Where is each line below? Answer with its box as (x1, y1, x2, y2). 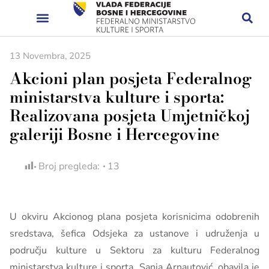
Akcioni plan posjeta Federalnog (10, 67, 252, 90)
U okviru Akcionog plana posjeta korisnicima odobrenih (10, 210, 259, 223)
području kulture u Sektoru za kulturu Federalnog (10, 244, 259, 257)
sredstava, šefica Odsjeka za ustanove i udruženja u (10, 227, 259, 240)
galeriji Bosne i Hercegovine (10, 122, 220, 146)
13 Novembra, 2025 (10, 50, 91, 62)
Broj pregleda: (38, 160, 100, 173)
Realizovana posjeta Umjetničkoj (10, 104, 250, 127)
